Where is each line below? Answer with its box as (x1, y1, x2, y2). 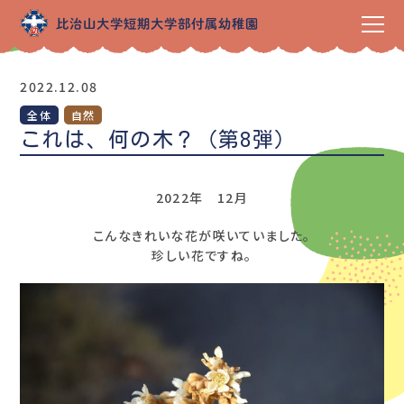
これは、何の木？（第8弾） (20, 129, 297, 150)
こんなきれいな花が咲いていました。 (93, 226, 311, 244)
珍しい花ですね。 (151, 246, 252, 264)
